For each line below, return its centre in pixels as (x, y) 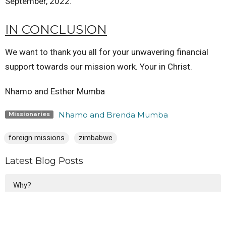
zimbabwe (96, 137)
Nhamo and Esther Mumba (55, 91)
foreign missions (37, 137)
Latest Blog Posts (44, 161)
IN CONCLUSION (56, 30)
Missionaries (29, 114)
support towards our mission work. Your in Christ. (100, 66)
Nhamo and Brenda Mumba (113, 115)
